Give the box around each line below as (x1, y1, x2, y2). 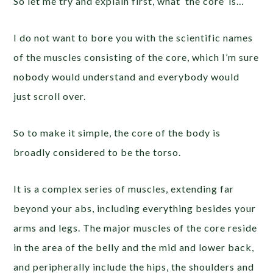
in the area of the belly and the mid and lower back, (13, 241, 255, 253)
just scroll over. (13, 90, 87, 102)
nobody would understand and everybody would (13, 71, 240, 83)
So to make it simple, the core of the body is (13, 127, 221, 139)
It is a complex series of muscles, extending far (13, 183, 235, 195)
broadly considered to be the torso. (13, 146, 182, 158)
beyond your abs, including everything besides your (13, 202, 257, 214)
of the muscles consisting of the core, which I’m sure (13, 51, 260, 63)
